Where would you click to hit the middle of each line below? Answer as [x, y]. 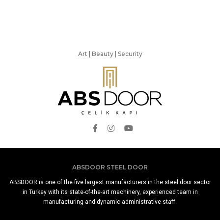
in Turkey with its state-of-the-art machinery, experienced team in [110, 192]
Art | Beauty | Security [110, 54]
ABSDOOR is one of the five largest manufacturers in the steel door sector [110, 182]
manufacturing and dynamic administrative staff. [110, 202]
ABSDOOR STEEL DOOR [110, 167]
